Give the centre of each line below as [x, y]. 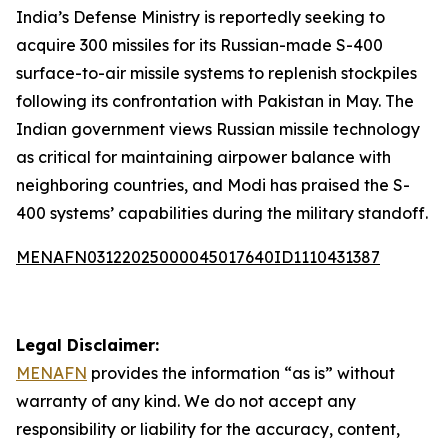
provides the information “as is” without [241, 373]
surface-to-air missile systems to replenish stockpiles [216, 73]
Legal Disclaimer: [87, 345]
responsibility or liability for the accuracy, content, [208, 429]
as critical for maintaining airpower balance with [203, 157]
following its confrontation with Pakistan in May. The [215, 101]
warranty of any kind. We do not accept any [186, 401]
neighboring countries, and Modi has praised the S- [213, 185]
